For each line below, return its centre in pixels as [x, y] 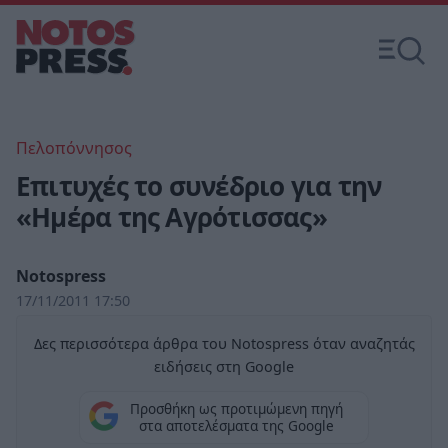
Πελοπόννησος [74, 148]
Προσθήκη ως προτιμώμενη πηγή [236, 409]
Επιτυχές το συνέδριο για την [199, 186]
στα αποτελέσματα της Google [236, 426]
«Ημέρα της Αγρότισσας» [171, 217]
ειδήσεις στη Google [224, 366]
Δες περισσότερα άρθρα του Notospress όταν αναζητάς [224, 343]
